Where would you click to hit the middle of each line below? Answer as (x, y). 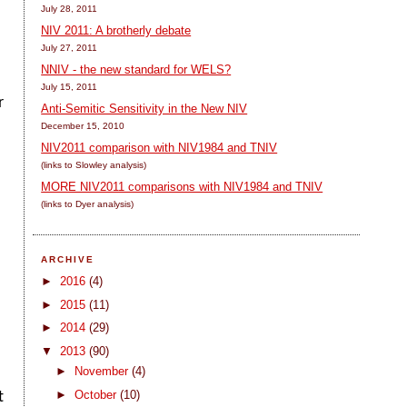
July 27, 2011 (69, 47)
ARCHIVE (68, 259)
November (103, 372)
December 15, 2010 (83, 125)
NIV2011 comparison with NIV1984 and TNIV (159, 147)
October (97, 394)
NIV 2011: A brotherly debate (116, 30)
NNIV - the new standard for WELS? (136, 69)
